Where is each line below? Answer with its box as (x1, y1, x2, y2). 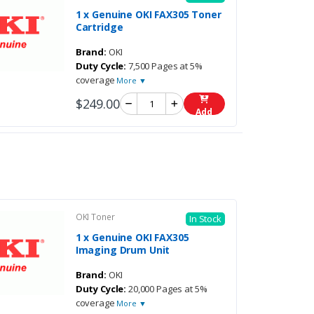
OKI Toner (75, 211, 115, 224)
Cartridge (75, 20, 123, 34)
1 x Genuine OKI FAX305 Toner (75, 8, 221, 22)
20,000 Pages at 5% (126, 282, 207, 296)
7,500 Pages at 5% (126, 60, 203, 73)
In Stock (189, 212, 221, 226)
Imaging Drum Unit (75, 243, 170, 257)
